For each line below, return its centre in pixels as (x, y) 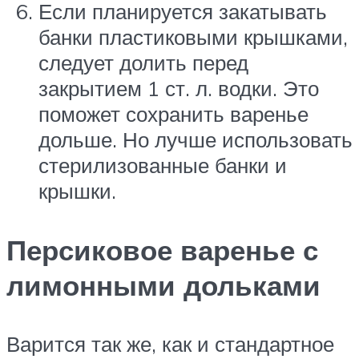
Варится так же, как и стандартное (170, 343)
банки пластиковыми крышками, (193, 37)
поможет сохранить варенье (173, 114)
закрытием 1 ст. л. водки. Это (179, 89)
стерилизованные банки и (163, 165)
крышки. (77, 191)
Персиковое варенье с (162, 250)
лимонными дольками (163, 285)
